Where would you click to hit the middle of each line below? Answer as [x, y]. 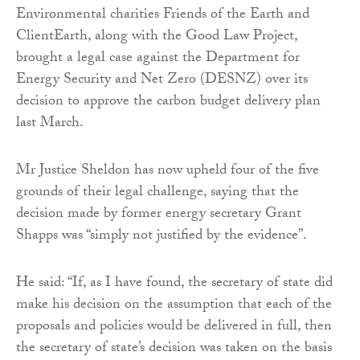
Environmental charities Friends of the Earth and [163, 16]
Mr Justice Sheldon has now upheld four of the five [168, 172]
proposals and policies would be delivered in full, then [174, 328]
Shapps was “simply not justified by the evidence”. [162, 237]
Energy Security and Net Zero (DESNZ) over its [162, 81]
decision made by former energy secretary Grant [159, 215]
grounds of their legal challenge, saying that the [157, 194]
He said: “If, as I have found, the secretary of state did [174, 284]
